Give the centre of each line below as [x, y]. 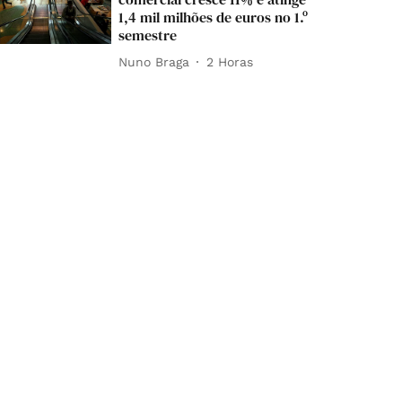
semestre [148, 35]
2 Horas [230, 61]
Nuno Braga [154, 61]
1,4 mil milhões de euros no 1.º [214, 17]
